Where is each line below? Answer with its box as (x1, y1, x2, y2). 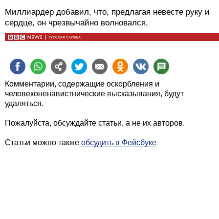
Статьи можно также (5, 138, 81, 147)
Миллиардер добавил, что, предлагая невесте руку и (5, 7, 210, 17)
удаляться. (5, 99, 44, 108)
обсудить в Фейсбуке (81, 138, 156, 147)
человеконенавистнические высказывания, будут (5, 89, 184, 98)
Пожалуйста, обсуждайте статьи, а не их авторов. (5, 119, 185, 128)
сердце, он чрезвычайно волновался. (5, 18, 148, 28)
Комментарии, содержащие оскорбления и (5, 80, 159, 88)
